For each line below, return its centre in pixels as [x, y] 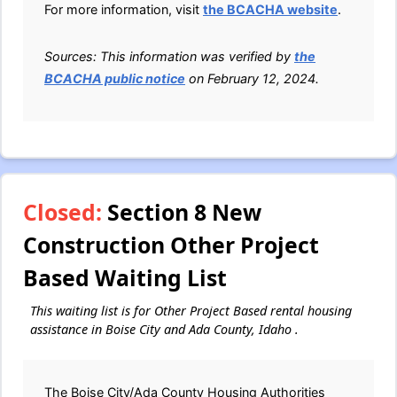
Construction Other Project [171, 245]
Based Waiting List [125, 278]
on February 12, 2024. [252, 79]
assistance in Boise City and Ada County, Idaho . [164, 330]
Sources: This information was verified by [169, 57]
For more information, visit [124, 10]
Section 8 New [182, 212]
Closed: [62, 212]
